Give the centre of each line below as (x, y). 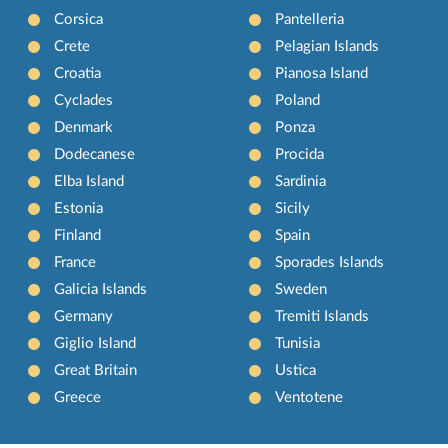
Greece (78, 397)
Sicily (292, 208)
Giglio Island (95, 343)
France (75, 262)
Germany (84, 316)
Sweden (300, 289)
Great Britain (96, 370)
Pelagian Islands (326, 46)
